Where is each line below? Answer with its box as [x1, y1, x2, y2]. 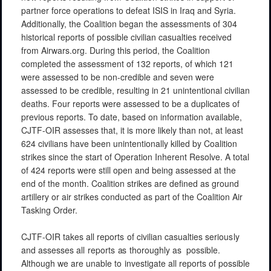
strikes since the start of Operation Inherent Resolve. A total [21, 150, 249, 163]
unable [86, 256, 113, 269]
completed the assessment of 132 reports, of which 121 [21, 57, 233, 70]
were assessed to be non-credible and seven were [21, 70, 214, 83]
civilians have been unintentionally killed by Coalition [38, 137, 237, 149]
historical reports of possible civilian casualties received [21, 30, 232, 43]
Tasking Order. [21, 203, 77, 216]
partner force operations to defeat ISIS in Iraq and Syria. [21, 4, 236, 16]
